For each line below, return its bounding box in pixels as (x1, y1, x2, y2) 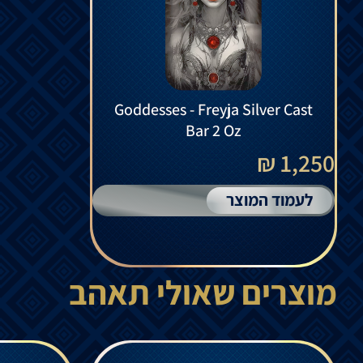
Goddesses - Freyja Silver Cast (114, 98, 313, 120)
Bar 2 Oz (186, 119, 241, 141)
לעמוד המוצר (226, 188, 313, 211)
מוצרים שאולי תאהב (69, 269, 337, 314)
